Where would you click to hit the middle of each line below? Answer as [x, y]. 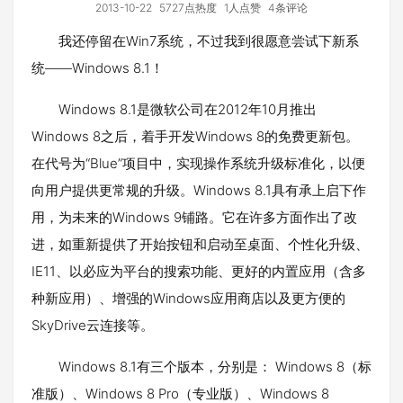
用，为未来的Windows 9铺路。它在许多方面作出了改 [194, 217]
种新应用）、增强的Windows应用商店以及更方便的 [188, 298]
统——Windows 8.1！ [98, 68]
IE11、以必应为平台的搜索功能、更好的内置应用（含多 [199, 271]
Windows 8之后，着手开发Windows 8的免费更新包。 [195, 136]
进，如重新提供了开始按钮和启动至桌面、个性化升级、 [200, 244]
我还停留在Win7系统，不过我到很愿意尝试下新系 [209, 41]
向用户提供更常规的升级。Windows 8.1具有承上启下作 [199, 190]
